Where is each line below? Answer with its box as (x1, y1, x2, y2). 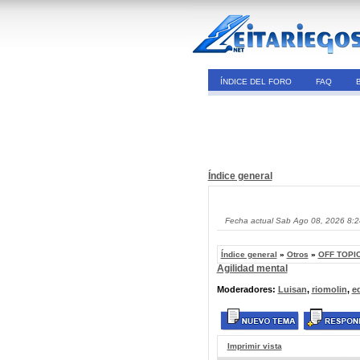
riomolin (311, 284, 347, 294)
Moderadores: (216, 284, 278, 294)
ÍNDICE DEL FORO (219, 77, 292, 86)
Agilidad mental (216, 263, 288, 274)
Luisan (277, 284, 307, 294)
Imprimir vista (227, 342, 282, 350)
